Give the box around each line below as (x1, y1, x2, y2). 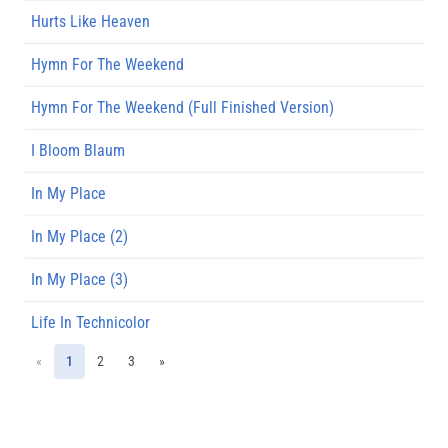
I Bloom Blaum (31, 140, 125, 160)
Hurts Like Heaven (31, 11, 150, 31)
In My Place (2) (31, 226, 128, 246)
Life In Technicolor (31, 312, 150, 332)
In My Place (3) (31, 269, 128, 289)
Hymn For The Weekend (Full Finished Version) (31, 97, 334, 117)
